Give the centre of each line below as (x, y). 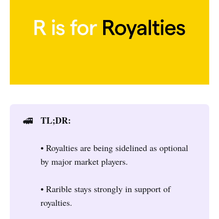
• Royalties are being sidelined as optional (115, 147)
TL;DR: (56, 120)
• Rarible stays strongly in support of (106, 188)
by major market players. (85, 161)
